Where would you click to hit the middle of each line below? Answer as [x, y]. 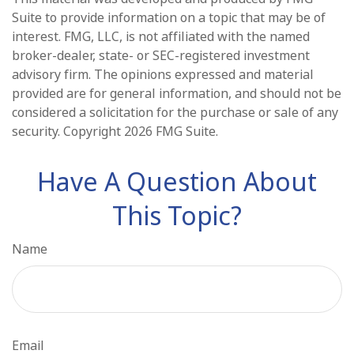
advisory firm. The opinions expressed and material [163, 74]
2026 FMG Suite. [171, 131]
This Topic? [177, 215]
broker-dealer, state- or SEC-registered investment [161, 55]
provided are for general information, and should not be [177, 93]
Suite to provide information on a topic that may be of [169, 17]
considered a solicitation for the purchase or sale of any [175, 112]
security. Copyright [68, 131]
